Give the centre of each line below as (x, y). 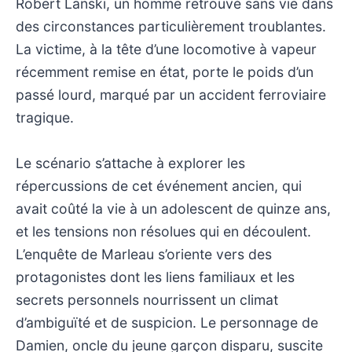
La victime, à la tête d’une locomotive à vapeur (166, 49)
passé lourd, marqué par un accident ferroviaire (171, 94)
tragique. (45, 117)
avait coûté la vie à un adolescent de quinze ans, (173, 208)
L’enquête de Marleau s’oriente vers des (144, 254)
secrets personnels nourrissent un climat (147, 299)
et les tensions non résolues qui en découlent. (163, 231)
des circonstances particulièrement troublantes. (171, 26)
